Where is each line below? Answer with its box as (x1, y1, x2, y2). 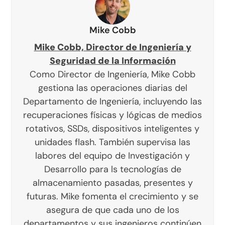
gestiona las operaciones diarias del (38, 82, 187, 94)
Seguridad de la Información (49, 55, 176, 67)
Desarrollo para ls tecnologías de (44, 163, 181, 176)
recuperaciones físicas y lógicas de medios (23, 109, 202, 122)
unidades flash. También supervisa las (35, 136, 190, 149)
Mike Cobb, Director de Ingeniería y (34, 41, 191, 54)
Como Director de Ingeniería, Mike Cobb (30, 68, 195, 81)
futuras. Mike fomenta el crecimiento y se (27, 190, 198, 203)
